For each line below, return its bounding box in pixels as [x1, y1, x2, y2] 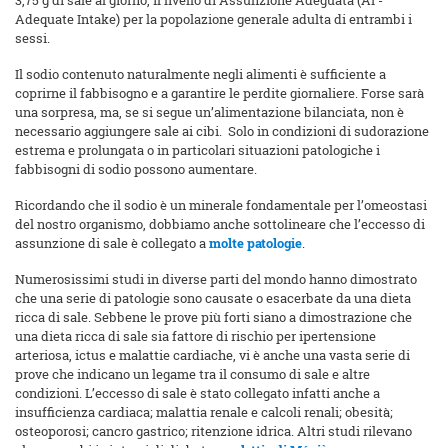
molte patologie [209, 234, 302, 253]
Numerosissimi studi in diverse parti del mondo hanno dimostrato [15, 270, 417, 289]
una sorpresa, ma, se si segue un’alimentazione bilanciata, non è [15, 103, 404, 122]
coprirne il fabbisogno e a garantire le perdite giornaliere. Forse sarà [15, 84, 424, 103]
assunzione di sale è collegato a [15, 234, 209, 253]
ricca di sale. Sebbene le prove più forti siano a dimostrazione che [15, 308, 412, 327]
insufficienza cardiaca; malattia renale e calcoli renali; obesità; [15, 403, 393, 422]
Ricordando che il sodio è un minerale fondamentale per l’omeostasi [15, 196, 427, 215]
